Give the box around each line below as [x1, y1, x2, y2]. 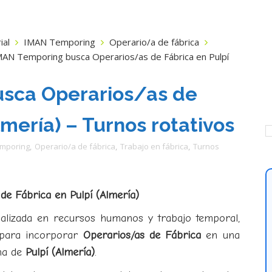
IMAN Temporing [23, 36, 95, 48]
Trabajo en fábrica [120, 141, 188, 152]
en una [201, 229, 240, 242]
